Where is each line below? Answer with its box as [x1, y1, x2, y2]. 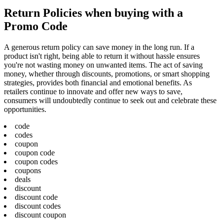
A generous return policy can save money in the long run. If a [4, 42, 194, 51]
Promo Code [4, 20, 68, 33]
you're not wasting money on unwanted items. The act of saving [4, 60, 203, 69]
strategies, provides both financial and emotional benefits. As [4, 78, 192, 87]
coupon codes [15, 157, 58, 166]
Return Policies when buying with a [4, 6, 183, 20]
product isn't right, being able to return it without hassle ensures [4, 51, 200, 60]
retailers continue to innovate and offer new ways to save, [4, 87, 183, 96]
